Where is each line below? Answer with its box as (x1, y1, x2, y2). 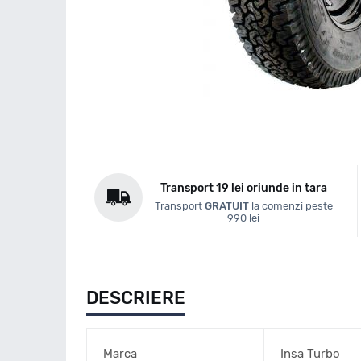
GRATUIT (204, 199, 249, 212)
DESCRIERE (86, 286, 185, 309)
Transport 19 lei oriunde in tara (160, 180, 327, 195)
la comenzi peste (248, 199, 333, 212)
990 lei (227, 211, 260, 224)
